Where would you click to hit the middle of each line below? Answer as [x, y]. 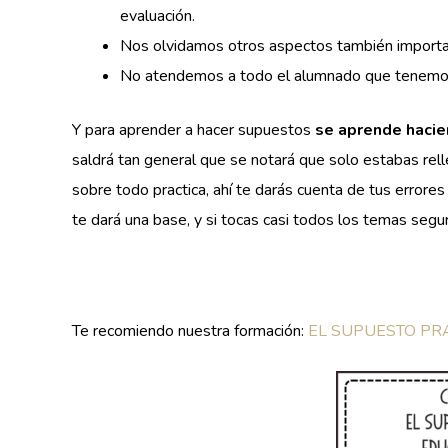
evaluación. [157, 15]
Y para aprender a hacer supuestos [193, 129]
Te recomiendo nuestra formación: [190, 330]
